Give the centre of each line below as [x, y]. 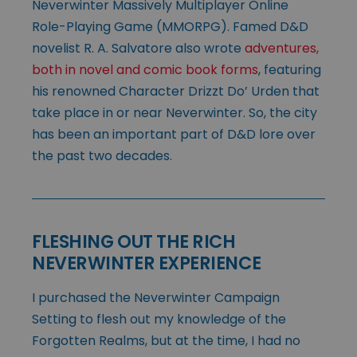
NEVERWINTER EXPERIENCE [147, 263]
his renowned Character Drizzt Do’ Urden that [176, 92]
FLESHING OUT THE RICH [134, 242]
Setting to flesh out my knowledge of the [159, 320]
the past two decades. [102, 156]
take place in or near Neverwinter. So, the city [175, 113]
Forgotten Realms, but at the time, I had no [166, 341]
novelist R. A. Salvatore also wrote [138, 49]
